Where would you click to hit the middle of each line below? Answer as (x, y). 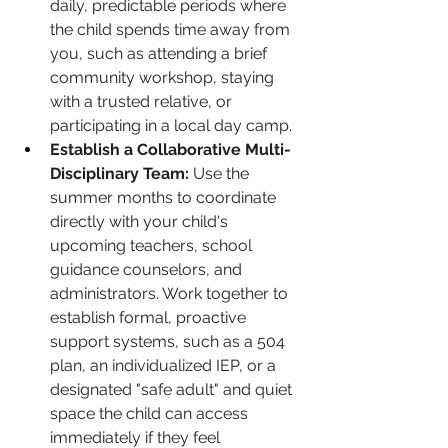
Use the (221, 174)
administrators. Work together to (171, 294)
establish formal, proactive (150, 318)
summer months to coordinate (165, 198)
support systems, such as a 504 (169, 342)
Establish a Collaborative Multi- (170, 150)
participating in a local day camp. (171, 126)
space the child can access (151, 414)
